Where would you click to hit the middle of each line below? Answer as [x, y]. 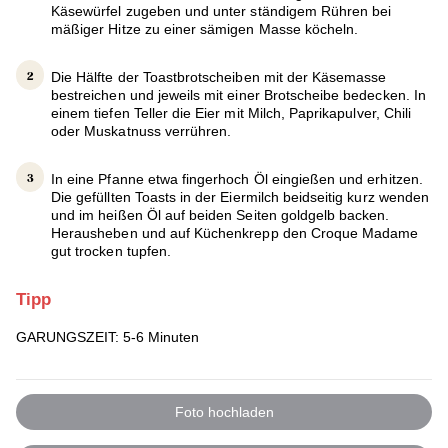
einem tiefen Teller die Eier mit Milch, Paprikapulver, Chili [231, 112]
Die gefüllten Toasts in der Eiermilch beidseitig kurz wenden [240, 196]
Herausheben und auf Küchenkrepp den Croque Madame [235, 232]
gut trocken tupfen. [111, 250]
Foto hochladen [224, 412]
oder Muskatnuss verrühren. [141, 130]
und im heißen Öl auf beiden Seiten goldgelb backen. [220, 214]
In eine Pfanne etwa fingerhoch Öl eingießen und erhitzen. [237, 178]
